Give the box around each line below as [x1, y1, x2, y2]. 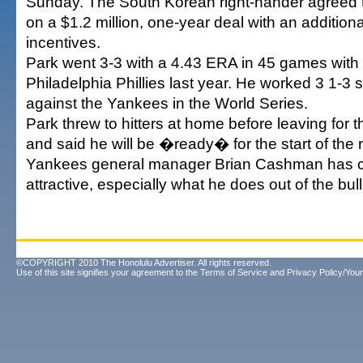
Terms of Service [200, 267, 267, 277]
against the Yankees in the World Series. [26, 94, 308, 112]
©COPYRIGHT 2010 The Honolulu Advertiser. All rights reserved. [16, 258, 271, 267]
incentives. [26, 33, 100, 51]
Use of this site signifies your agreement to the [16, 267, 200, 277]
